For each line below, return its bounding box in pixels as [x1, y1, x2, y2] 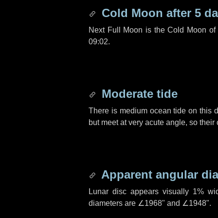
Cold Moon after [98, 6, 195, 19]
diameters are [89, 199, 138, 207]
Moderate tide [98, 87, 178, 100]
